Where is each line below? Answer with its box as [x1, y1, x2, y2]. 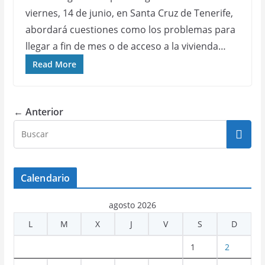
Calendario [20, 172, 70, 185]
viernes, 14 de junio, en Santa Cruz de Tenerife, [25, 7, 233, 20]
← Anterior [13, 105, 63, 118]
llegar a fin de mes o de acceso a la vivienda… [25, 40, 226, 53]
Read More [32, 59, 76, 70]
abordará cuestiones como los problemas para [25, 23, 235, 36]
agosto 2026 [108, 199, 156, 211]
